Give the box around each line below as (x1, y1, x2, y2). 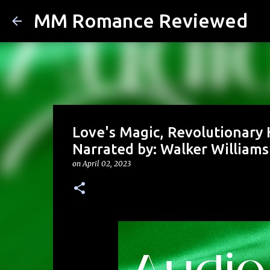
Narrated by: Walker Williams (72, 141, 269, 157)
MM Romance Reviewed (34, 10, 248, 31)
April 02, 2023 (82, 159, 131, 168)
